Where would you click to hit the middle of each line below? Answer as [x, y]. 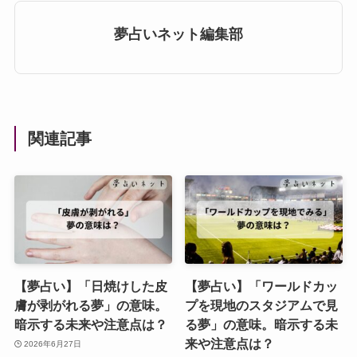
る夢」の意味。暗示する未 [262, 325]
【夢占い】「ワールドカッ [262, 286]
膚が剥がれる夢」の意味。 [90, 306]
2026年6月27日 [53, 343]
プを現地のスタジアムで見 [262, 306]
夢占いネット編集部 [178, 34]
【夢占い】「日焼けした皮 [90, 286]
